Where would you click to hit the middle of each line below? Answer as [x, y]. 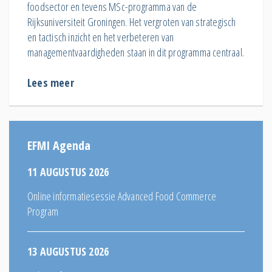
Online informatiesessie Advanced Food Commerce [122, 196]
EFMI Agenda [59, 145]
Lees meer [51, 82]
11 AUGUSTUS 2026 [68, 172]
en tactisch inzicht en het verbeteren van [101, 37]
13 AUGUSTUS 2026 [68, 251]
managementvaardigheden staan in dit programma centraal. [136, 52]
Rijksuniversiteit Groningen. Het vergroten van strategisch [132, 22]
